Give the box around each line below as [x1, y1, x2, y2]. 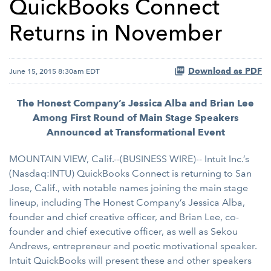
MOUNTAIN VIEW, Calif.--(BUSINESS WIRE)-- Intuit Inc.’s [9, 153, 249, 165]
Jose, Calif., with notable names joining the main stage [9, 182, 248, 194]
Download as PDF [188, 66, 262, 76]
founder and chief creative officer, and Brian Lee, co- [9, 211, 239, 223]
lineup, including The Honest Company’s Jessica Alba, [9, 197, 245, 208]
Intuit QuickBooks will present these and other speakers [9, 255, 252, 266]
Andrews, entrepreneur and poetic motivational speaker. [9, 240, 257, 252]
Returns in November [9, 20, 222, 46]
